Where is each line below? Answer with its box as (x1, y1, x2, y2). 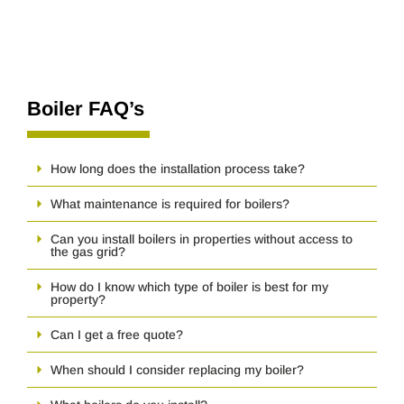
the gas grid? (50, 243, 125, 259)
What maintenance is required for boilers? (50, 196, 289, 211)
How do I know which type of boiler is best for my (50, 279, 328, 294)
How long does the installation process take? (50, 161, 305, 176)
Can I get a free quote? (50, 326, 183, 342)
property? (50, 291, 106, 307)
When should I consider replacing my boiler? (50, 362, 304, 377)
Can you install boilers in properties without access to (50, 231, 353, 246)
